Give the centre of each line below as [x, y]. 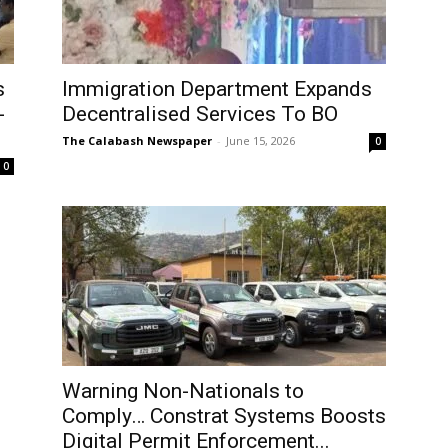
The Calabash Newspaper [137, 140]
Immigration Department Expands [217, 89]
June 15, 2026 [260, 140]
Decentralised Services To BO [200, 114]
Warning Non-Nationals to [183, 391]
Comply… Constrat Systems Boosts [224, 416]
